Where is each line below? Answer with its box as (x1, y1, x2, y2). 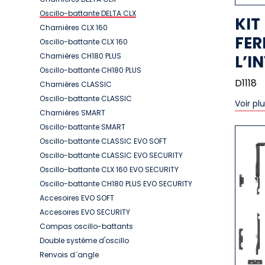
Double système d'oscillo (40, 235, 129, 245)
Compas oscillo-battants (40, 221, 133, 231)
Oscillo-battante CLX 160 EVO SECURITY (40, 164, 179, 174)
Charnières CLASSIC (40, 79, 112, 89)
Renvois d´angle (40, 250, 99, 260)
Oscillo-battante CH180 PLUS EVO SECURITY (40, 179, 192, 189)
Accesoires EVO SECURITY (40, 207, 130, 217)
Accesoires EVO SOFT (40, 193, 114, 203)
